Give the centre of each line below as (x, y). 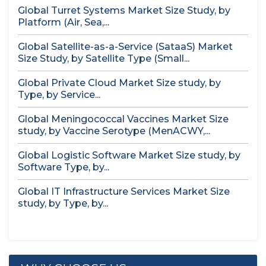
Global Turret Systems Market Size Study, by (124, 10)
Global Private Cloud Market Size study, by (119, 83)
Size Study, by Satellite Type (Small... (104, 58)
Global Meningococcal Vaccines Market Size (123, 119)
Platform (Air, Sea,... (64, 22)
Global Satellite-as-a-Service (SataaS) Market (125, 47)
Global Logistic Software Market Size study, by (129, 155)
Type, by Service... (59, 95)
